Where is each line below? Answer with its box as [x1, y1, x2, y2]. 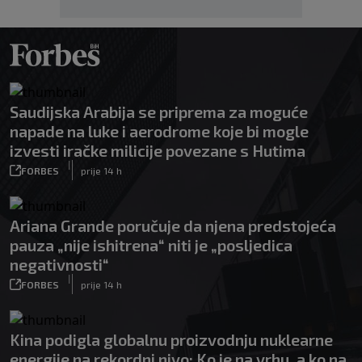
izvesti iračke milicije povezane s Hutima [10, 141, 305, 160]
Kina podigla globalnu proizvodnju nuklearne [10, 330, 333, 349]
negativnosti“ [10, 255, 109, 274]
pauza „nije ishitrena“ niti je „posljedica [10, 235, 293, 255]
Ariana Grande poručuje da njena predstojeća [10, 216, 336, 235]
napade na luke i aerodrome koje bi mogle [10, 121, 309, 141]
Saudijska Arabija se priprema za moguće [10, 102, 308, 121]
